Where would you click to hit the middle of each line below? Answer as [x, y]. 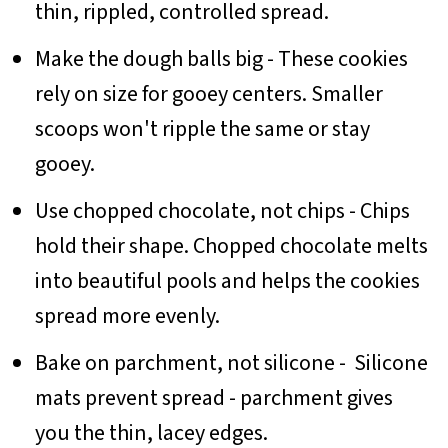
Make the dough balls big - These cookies [221, 59]
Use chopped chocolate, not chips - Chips [222, 211]
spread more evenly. [127, 316]
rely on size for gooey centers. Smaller [208, 94]
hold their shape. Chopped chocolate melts [231, 246]
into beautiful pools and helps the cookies [227, 281]
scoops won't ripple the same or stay [202, 129]
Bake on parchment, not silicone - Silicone [231, 363]
